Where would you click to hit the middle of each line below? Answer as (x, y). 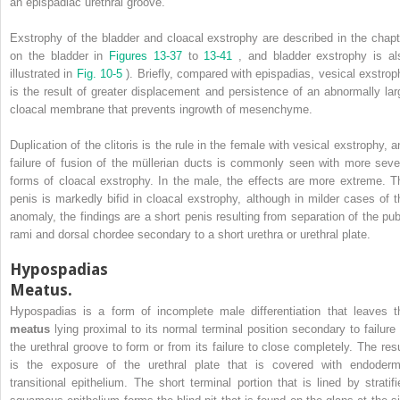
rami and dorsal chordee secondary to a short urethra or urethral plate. (190, 234)
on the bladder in (60, 55)
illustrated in (43, 73)
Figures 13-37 (149, 55)
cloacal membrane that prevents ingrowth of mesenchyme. (161, 109)
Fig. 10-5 (101, 73)
